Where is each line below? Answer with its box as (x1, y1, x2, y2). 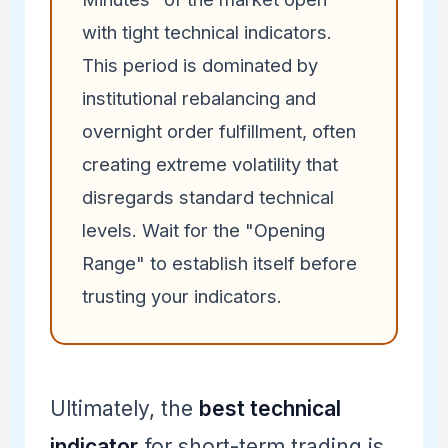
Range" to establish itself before (81, 252, 357, 275)
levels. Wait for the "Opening (81, 219, 325, 242)
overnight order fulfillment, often (81, 120, 356, 143)
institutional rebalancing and (81, 87, 316, 110)
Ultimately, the (49, 396, 199, 422)
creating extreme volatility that (81, 153, 338, 176)
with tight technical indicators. (81, 21, 332, 44)
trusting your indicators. (81, 285, 282, 308)
